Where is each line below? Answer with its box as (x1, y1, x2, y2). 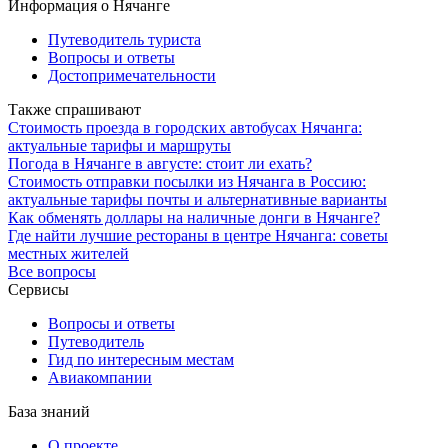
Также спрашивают (8, 100, 141, 118)
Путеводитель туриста (48, 30, 201, 48)
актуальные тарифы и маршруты (8, 136, 231, 154)
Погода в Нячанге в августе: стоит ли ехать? (8, 154, 312, 172)
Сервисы (8, 280, 69, 298)
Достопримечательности (48, 66, 216, 84)
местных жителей (8, 244, 129, 262)
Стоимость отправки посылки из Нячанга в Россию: (8, 172, 366, 190)
